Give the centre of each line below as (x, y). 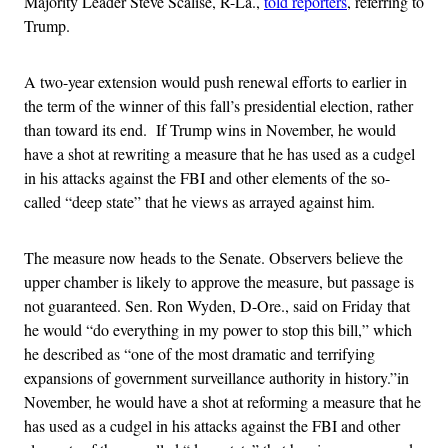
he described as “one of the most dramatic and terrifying (199, 354)
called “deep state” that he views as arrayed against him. (202, 202)
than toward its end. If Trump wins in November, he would (210, 130)
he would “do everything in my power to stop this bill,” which (218, 330)
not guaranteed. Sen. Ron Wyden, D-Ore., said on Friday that (217, 306)
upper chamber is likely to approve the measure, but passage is (219, 282)
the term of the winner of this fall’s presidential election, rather (218, 106)
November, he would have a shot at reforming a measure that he (222, 402)
